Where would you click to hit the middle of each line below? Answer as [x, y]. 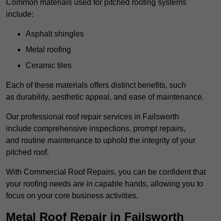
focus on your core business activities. [72, 196]
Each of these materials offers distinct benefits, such [96, 85]
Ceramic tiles [49, 66]
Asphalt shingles [55, 34]
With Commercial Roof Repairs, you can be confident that [106, 172]
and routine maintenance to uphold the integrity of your [101, 141]
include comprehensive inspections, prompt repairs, [96, 129]
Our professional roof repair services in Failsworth [92, 117]
